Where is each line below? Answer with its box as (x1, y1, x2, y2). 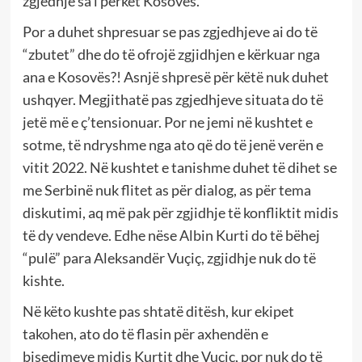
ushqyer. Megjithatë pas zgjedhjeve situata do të (22, 90, 323, 108)
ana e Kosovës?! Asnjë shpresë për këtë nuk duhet (22, 67, 329, 86)
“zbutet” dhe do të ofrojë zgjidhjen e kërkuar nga (22, 44, 320, 63)
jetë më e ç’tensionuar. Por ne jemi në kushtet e (22, 112, 313, 131)
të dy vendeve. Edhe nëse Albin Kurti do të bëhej (22, 225, 320, 244)
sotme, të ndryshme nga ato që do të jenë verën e (22, 135, 323, 154)
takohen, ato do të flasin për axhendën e (22, 324, 268, 343)
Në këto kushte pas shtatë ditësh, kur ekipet (22, 301, 294, 320)
